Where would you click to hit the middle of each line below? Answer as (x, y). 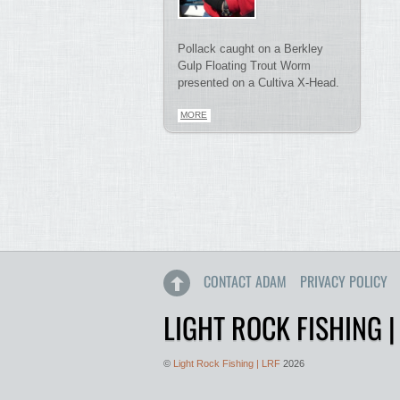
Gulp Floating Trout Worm (244, 66)
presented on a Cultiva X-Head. (258, 83)
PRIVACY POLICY (344, 281)
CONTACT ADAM (245, 281)
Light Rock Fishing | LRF (227, 363)
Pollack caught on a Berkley (250, 49)
